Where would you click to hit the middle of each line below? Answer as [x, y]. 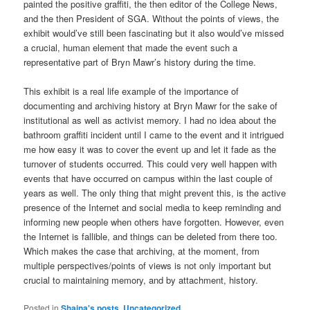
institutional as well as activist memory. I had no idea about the [150, 120]
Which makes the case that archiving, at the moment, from [142, 251]
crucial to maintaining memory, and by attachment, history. [141, 280]
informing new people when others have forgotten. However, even [154, 222]
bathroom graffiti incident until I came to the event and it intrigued [154, 135]
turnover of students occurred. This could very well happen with [151, 164]
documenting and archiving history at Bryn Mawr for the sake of [151, 106]
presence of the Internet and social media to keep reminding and [153, 207]
